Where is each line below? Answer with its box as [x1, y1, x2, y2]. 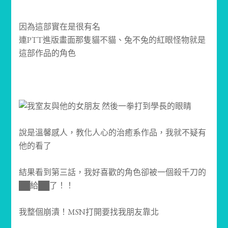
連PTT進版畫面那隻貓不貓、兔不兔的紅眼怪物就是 [19, 35, 206, 46]
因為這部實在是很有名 [19, 21, 101, 33]
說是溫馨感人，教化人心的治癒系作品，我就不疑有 [19, 127, 207, 138]
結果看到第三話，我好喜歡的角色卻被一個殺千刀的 [19, 167, 207, 178]
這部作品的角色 [19, 48, 76, 59]
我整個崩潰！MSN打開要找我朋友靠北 [19, 207, 159, 218]
